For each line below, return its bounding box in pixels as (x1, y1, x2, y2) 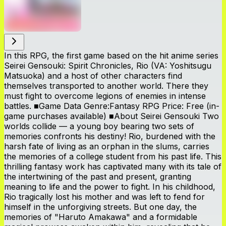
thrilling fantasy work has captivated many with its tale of (4, 161, 221, 172)
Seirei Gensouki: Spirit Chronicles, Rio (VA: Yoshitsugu (4, 60, 211, 71)
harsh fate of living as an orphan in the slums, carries (4, 141, 209, 151)
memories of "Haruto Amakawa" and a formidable (4, 211, 197, 222)
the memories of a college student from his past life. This (4, 151, 221, 161)
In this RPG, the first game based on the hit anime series (4, 50, 218, 61)
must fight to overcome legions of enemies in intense (4, 90, 206, 101)
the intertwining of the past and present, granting (4, 171, 191, 182)
